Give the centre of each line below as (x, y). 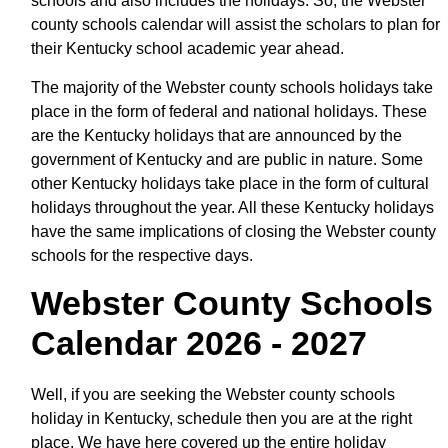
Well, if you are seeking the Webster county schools (213, 394)
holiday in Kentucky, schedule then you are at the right (221, 418)
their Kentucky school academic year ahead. (187, 48)
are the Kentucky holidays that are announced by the (216, 135)
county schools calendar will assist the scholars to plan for (235, 24)
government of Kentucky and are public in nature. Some (227, 159)
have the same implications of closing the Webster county (233, 231)
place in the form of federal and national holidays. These (229, 111)
